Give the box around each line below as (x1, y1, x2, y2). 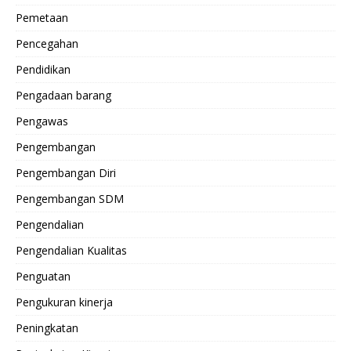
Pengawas (16, 114, 68, 129)
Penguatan (16, 269, 71, 284)
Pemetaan (16, 10, 68, 26)
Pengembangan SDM (16, 191, 124, 207)
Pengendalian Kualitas (16, 243, 127, 259)
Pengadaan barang (16, 88, 111, 103)
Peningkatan (16, 320, 78, 336)
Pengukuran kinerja (16, 295, 113, 310)
